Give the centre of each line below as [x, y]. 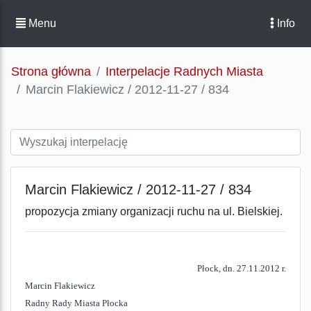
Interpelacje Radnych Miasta [184, 72]
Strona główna [51, 72]
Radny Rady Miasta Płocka [76, 303]
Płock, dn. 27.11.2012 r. [242, 268]
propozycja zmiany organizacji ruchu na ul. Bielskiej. [154, 211]
